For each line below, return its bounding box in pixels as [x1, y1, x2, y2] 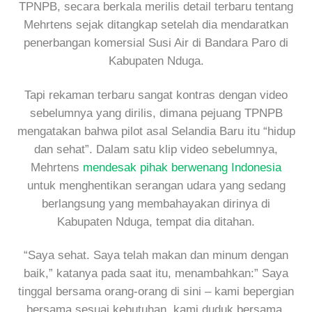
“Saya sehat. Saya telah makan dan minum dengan [24, 248, 288, 262]
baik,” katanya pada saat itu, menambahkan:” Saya [24, 266, 288, 280]
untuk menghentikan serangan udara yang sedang [26, 178, 286, 192]
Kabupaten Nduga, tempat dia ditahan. [57, 214, 255, 228]
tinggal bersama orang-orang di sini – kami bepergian [18, 284, 294, 298]
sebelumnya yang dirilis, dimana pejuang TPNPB [29, 106, 283, 120]
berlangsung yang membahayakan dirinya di [42, 196, 270, 210]
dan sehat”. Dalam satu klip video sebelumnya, [34, 142, 278, 156]
